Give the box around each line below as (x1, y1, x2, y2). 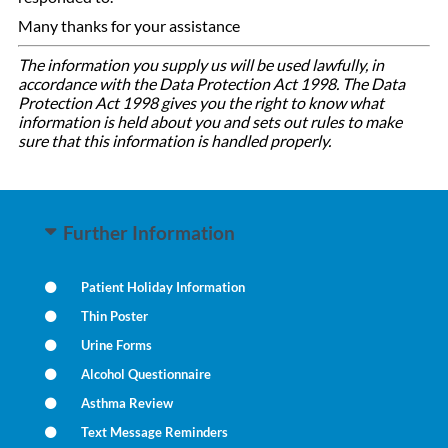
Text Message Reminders (80, 424, 228, 440)
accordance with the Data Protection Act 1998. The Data (17, 74, 405, 93)
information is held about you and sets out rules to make (17, 112, 402, 131)
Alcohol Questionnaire (80, 366, 211, 382)
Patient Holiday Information (80, 279, 245, 295)
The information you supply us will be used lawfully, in (17, 55, 384, 74)
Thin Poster (80, 308, 148, 324)
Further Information (62, 222, 235, 244)
